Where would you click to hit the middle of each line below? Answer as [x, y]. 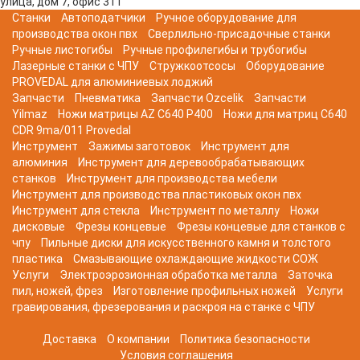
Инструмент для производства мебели [172, 179]
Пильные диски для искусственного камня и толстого [186, 243]
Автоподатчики [103, 18]
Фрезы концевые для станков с [261, 227]
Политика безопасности [245, 340]
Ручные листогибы [62, 50]
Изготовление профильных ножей [205, 291]
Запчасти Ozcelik [197, 98]
